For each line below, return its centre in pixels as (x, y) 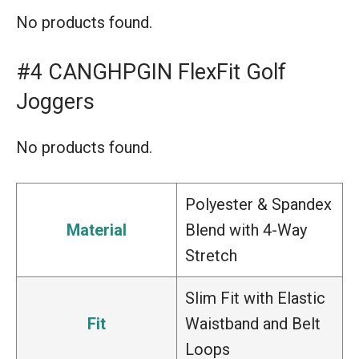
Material (97, 230)
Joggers (55, 101)
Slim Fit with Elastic (255, 298)
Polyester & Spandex (258, 204)
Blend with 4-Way (246, 230)
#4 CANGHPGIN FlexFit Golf (151, 72)
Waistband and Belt (253, 323)
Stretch (211, 255)
